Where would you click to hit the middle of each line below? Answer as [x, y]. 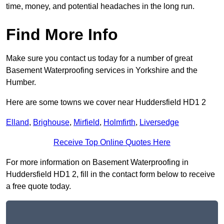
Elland [17, 122]
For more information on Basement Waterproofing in [97, 162]
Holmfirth [119, 122]
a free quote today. [38, 186]
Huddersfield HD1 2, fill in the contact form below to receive [110, 174]
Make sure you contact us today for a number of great [99, 58]
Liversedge [159, 122]
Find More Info [62, 35]
